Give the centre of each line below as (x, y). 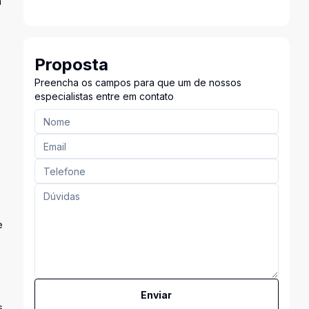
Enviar (157, 295)
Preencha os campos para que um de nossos (138, 82)
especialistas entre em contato (104, 96)
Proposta (71, 64)
